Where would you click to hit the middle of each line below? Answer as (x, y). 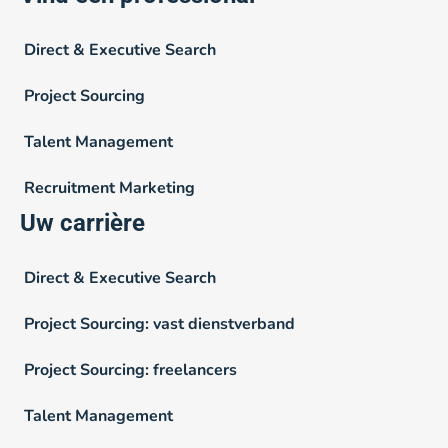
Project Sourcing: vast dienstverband (159, 323)
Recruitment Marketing (109, 187)
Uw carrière (82, 222)
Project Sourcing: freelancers (130, 369)
